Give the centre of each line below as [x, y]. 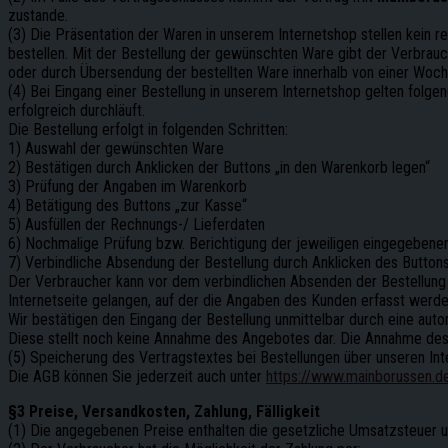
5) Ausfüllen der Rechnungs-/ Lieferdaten [136, 224]
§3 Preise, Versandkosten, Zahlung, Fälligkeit [164, 411]
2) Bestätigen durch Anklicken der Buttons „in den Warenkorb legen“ [219, 167]
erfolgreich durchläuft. [76, 110]
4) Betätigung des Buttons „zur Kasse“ [127, 205]
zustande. [38, 15]
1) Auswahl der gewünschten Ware [116, 148]
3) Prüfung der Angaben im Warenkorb [127, 186]
